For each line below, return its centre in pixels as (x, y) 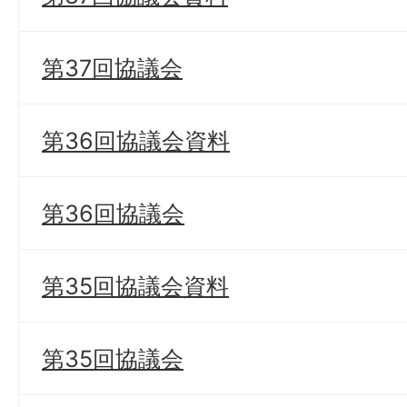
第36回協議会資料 (136, 140)
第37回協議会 (112, 68)
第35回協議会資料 (135, 286)
